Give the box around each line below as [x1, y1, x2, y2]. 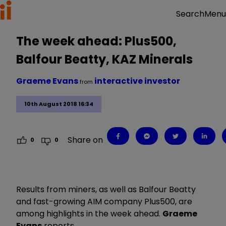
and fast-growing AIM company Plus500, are [16, 195, 192, 207]
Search [176, 8, 204, 20]
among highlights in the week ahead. [16, 207, 162, 219]
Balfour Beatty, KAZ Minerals [16, 51, 193, 68]
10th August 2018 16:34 [24, 100, 93, 108]
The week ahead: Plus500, [16, 33, 177, 49]
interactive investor [94, 75, 180, 87]
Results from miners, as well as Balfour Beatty [16, 183, 196, 195]
